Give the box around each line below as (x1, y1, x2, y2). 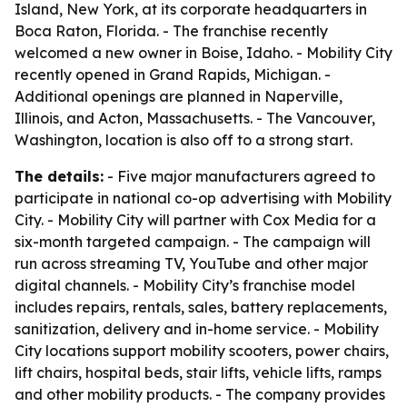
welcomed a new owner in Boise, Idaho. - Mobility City (15, 44, 392, 62)
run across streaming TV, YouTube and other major (15, 254, 368, 273)
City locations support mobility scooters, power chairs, (15, 342, 389, 360)
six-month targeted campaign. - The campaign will (15, 233, 371, 251)
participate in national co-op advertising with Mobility (15, 189, 392, 207)
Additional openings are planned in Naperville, (15, 87, 342, 105)
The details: (15, 167, 104, 185)
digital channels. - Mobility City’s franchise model (15, 276, 355, 294)
